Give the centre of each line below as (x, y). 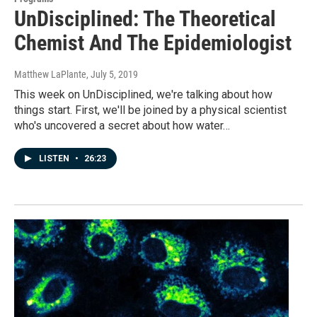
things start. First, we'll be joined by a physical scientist (150, 110)
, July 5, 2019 (112, 74)
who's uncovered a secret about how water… (122, 125)
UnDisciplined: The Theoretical (145, 18)
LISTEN (55, 158)
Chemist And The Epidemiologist (153, 42)
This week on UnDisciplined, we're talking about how (143, 94)
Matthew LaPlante (50, 74)
